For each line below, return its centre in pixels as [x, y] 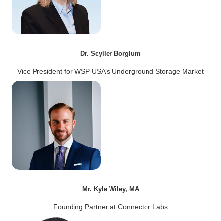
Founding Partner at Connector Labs [110, 206]
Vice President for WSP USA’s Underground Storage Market [110, 71]
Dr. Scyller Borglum [110, 53]
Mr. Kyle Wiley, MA [110, 189]
